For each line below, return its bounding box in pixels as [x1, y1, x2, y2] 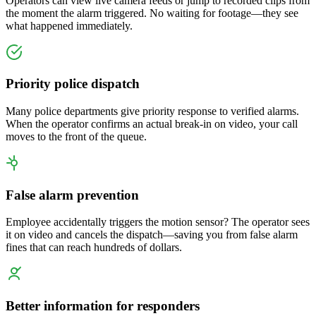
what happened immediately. [6, 19, 133, 32]
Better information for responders [6, 298, 200, 314]
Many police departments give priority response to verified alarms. [6, 104, 299, 117]
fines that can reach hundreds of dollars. [6, 241, 182, 254]
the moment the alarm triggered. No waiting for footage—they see [6, 6, 298, 19]
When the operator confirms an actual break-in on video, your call [6, 117, 298, 130]
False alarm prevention [6, 187, 139, 202]
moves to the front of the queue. [6, 130, 147, 142]
